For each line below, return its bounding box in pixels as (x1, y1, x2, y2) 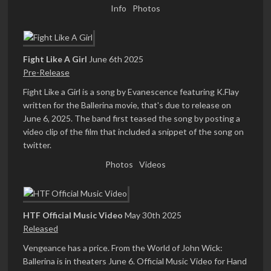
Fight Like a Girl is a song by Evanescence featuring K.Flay (23, 87, 239, 97)
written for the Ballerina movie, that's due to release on (23, 100, 231, 111)
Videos (139, 159, 166, 170)
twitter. (23, 140, 51, 151)
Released (23, 223, 58, 234)
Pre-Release (23, 67, 70, 78)
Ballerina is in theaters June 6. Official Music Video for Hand (23, 256, 247, 267)
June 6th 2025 (89, 54, 143, 65)
